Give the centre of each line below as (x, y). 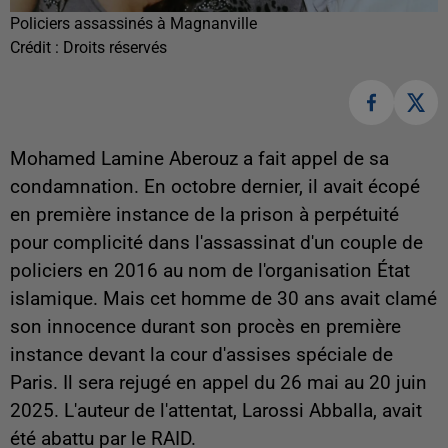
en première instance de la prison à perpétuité (204, 214)
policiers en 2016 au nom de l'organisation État (210, 270)
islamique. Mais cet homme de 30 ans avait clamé (223, 298)
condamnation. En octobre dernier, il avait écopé (215, 186)
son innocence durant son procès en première (205, 326)
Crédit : (36, 48)
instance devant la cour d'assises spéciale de (201, 354)
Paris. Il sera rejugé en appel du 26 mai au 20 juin (218, 382)
